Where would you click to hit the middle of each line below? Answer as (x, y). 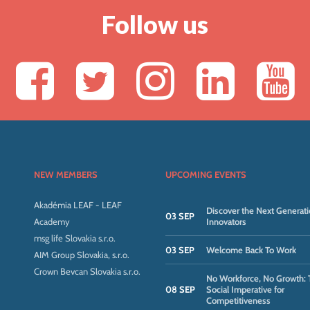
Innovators (226, 221)
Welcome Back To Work (251, 250)
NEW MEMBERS (65, 174)
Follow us (155, 24)
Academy (52, 221)
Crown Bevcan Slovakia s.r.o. (87, 271)
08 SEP (180, 289)
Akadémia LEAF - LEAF (77, 205)
